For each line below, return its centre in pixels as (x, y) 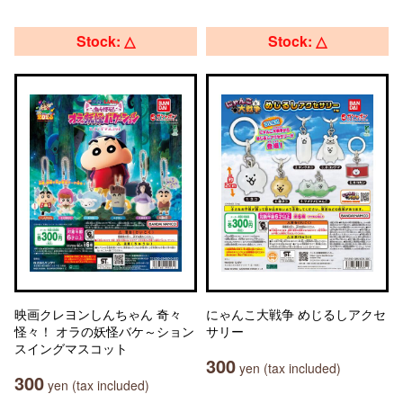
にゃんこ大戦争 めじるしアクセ (296, 314)
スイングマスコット (71, 348)
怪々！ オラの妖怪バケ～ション (104, 331)
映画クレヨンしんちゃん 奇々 (98, 314)
